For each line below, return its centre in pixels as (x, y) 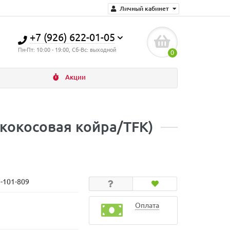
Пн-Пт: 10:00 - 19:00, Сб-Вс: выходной (68, 50)
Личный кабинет (144, 8)
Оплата (147, 205)
